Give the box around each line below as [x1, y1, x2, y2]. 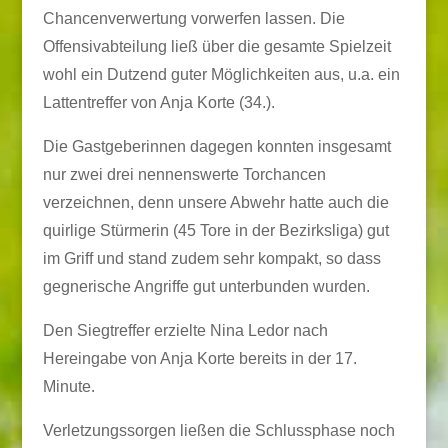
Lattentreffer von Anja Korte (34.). [42, 94, 275, 111]
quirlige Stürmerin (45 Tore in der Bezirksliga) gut [42, 222, 389, 239]
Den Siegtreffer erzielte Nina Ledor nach [42, 322, 328, 339]
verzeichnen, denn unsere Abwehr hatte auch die [42, 194, 389, 211]
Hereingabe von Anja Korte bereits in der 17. [42, 350, 357, 367]
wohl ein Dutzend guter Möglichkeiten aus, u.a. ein [42, 66, 400, 83]
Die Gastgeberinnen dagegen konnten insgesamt [42, 138, 391, 155]
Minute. [42, 378, 95, 395]
